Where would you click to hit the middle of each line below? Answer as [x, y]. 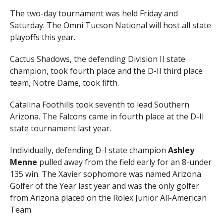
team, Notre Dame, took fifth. [64, 83]
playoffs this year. [42, 37]
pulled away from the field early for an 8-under [124, 162]
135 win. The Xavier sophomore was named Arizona [105, 174]
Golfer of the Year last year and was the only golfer [104, 186]
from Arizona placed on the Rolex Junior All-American [108, 197]
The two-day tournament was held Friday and [94, 13]
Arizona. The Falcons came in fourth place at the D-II [107, 116]
